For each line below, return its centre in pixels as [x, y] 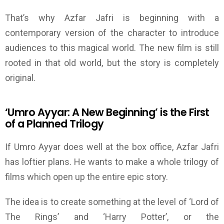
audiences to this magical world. [72, 48]
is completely [190, 63]
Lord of [205, 202]
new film [175, 48]
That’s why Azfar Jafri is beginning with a [112, 18]
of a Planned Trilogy [54, 124]
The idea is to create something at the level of [97, 202]
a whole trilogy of [183, 162]
